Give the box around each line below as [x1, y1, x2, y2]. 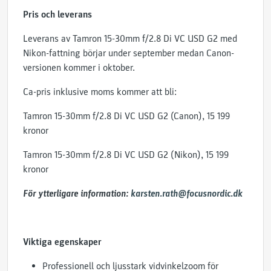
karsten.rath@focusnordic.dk [131, 188, 243, 200]
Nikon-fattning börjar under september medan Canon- [23, 47, 234, 59]
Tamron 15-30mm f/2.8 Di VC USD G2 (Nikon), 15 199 [23, 149, 229, 161]
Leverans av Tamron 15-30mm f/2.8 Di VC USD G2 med [23, 33, 237, 45]
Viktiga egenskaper [23, 236, 102, 248]
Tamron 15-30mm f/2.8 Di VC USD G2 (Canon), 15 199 [23, 110, 230, 122]
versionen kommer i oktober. [23, 62, 135, 74]
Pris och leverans [23, 8, 92, 21]
